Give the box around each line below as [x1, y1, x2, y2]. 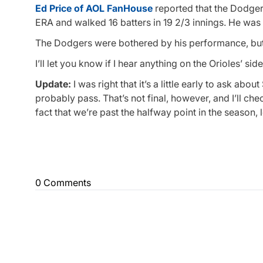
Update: [35, 78, 71, 90]
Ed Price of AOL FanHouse [35, 2, 153, 14]
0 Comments [35, 177, 91, 189]
